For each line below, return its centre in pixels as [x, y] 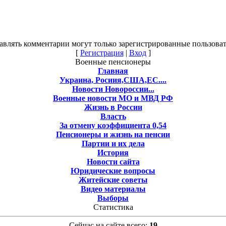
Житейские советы [113, 180]
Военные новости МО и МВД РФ [113, 98]
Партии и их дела [113, 143]
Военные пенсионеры [113, 62]
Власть [113, 116]
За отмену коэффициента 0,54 [113, 125]
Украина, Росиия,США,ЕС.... [113, 80]
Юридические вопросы [113, 171]
